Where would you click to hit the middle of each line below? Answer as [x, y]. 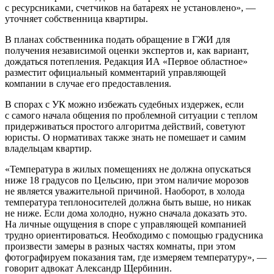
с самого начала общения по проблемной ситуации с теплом [131, 115]
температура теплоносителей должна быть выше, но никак [128, 202]
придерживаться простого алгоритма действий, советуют [125, 126]
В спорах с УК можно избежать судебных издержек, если [124, 104]
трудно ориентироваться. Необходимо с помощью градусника [134, 235]
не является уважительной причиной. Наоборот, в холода [125, 191]
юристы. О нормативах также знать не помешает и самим [125, 137]
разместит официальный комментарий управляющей [116, 72]
